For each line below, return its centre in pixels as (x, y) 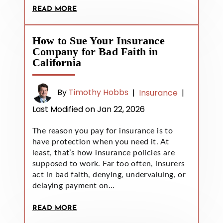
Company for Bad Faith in (95, 51)
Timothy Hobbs (99, 93)
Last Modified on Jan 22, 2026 (89, 109)
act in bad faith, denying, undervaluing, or (109, 174)
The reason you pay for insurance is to (103, 131)
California (57, 62)
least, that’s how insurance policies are (104, 153)
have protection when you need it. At (101, 142)
